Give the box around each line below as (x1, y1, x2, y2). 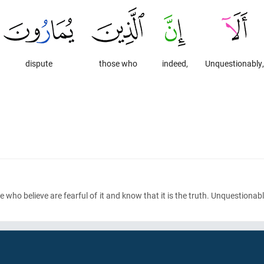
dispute (25, 58, 53, 69)
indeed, (161, 58, 188, 69)
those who (98, 58, 137, 69)
